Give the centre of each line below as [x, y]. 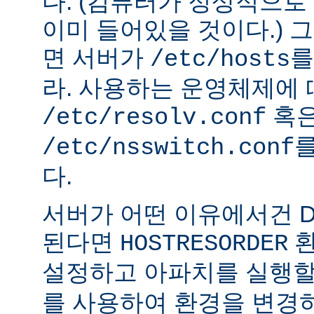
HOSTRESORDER [204, 244]
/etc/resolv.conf [154, 118]
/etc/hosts [220, 60]
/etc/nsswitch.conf [168, 148]
